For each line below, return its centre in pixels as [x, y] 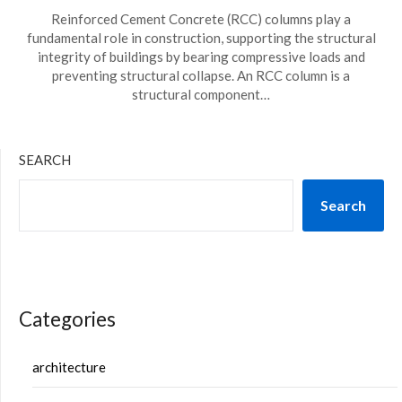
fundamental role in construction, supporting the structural [201, 38]
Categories [67, 319]
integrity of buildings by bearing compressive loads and [201, 57]
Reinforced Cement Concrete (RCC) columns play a [201, 19]
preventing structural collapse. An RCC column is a [201, 75]
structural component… [201, 94]
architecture [69, 367]
